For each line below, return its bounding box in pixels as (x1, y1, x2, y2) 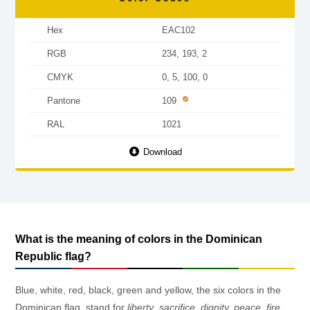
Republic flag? (15, 250, 91, 262)
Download (140, 146, 182, 157)
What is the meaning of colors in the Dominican (15, 232, 262, 245)
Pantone (46, 95, 80, 106)
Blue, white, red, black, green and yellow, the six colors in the (15, 284, 281, 295)
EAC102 (161, 24, 195, 35)
